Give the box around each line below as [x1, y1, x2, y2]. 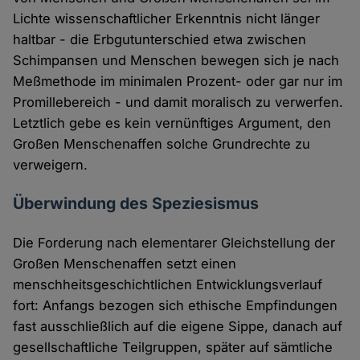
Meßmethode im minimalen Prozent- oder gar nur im [13, 73, 343, 90]
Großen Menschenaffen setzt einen [13, 256, 237, 272]
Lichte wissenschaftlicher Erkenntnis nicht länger [13, 10, 321, 27]
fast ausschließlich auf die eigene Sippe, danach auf [13, 318, 343, 335]
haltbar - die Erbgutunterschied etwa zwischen [13, 31, 307, 48]
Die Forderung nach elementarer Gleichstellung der [13, 235, 336, 252]
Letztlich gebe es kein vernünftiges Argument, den [13, 115, 332, 132]
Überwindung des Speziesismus [13, 194, 260, 214]
